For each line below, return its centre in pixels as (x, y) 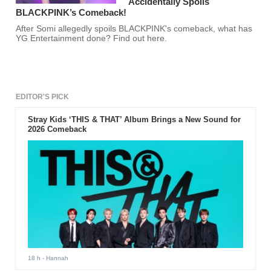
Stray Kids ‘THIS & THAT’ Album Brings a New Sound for (134, 120)
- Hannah (54, 258)
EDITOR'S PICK (43, 97)
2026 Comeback (57, 129)
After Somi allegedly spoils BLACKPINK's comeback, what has (134, 29)
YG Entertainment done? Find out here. (92, 39)
